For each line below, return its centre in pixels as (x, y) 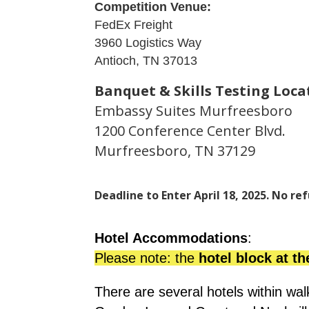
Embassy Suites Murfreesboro (195, 111)
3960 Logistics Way (148, 43)
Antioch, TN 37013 (146, 61)
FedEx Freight (133, 25)
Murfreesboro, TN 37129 (175, 151)
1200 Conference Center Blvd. (192, 131)
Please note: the (147, 258)
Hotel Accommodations (171, 238)
